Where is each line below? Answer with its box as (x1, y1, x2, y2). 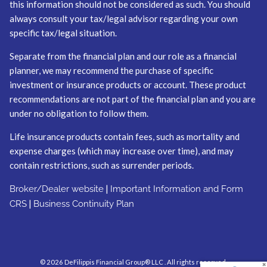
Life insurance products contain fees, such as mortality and (10, 131, 240, 142)
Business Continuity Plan (33, 198, 135, 210)
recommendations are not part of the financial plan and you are (10, 94, 256, 105)
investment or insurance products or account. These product (10, 79, 247, 91)
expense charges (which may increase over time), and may (10, 145, 234, 157)
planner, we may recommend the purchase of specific (10, 65, 214, 76)
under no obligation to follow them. (10, 108, 149, 119)
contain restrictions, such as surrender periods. (10, 160, 194, 171)
